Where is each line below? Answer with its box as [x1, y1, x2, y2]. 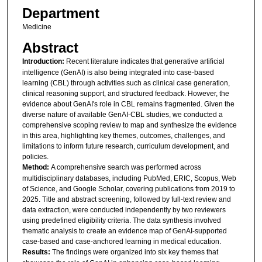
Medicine [22, 23, 51, 32]
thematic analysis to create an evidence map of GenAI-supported [22, 226, 227, 235]
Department [22, 5, 99, 22]
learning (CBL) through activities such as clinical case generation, [22, 78, 230, 87]
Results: [22, 247, 52, 256]
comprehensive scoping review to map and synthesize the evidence [22, 120, 237, 129]
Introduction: [22, 57, 66, 65]
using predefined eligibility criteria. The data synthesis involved [22, 216, 221, 225]
